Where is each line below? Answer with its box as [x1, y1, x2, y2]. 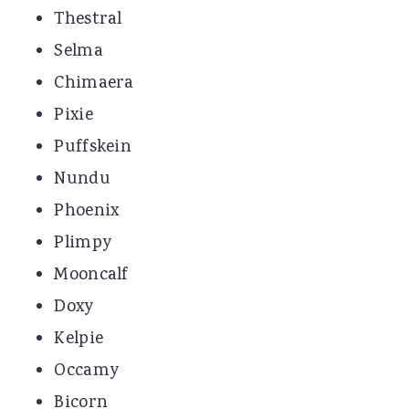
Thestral [54, 6, 122, 33]
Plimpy [54, 230, 112, 257]
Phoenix [54, 198, 120, 225]
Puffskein [54, 134, 132, 161]
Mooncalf [54, 262, 129, 288]
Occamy [54, 358, 120, 384]
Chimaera [54, 70, 134, 97]
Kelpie [54, 326, 104, 352]
